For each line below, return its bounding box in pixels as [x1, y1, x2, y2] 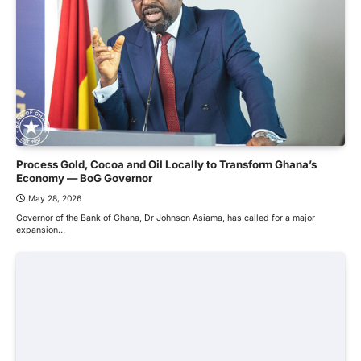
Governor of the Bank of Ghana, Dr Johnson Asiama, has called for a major [16, 213, 315, 224]
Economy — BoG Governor [16, 172, 152, 185]
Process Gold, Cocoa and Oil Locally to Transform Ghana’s [16, 158, 317, 172]
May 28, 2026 [28, 193, 81, 204]
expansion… [16, 225, 65, 236]
